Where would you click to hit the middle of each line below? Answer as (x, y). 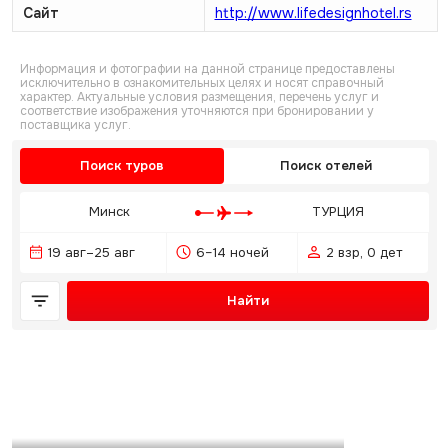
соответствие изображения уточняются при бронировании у (196, 111)
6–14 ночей (232, 252)
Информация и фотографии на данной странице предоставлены (207, 69)
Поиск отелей (326, 165)
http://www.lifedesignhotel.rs (313, 13)
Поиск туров (121, 165)
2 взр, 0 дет (363, 252)
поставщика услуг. (75, 125)
